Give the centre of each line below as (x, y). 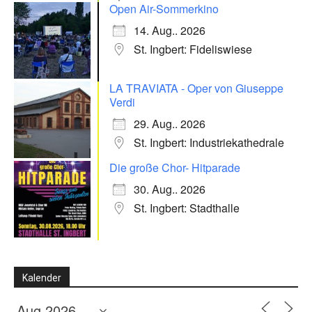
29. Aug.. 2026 (170, 124)
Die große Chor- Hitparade (175, 168)
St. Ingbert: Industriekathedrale (209, 143)
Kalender (42, 278)
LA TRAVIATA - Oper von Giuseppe (196, 88)
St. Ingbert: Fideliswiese (193, 49)
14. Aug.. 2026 (170, 31)
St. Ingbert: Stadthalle (187, 208)
